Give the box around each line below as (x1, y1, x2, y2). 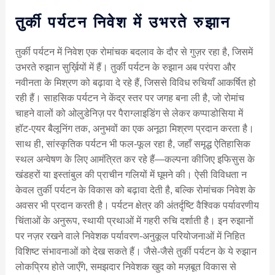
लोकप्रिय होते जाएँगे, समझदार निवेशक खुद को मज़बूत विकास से (15, 261, 236, 273)
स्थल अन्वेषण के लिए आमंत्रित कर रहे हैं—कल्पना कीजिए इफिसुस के (15, 154, 255, 165)
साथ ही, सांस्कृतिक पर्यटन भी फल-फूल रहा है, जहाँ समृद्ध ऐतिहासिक (15, 139, 250, 150)
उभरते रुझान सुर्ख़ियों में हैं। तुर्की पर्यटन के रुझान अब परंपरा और (15, 62, 236, 73)
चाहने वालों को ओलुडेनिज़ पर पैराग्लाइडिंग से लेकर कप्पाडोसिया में (15, 108, 243, 119)
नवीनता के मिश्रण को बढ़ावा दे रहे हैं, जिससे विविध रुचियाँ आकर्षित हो (15, 77, 256, 88)
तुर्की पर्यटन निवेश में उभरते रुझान (15, 14, 231, 31)
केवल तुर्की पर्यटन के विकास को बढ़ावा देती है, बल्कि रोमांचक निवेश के (15, 185, 255, 196)
